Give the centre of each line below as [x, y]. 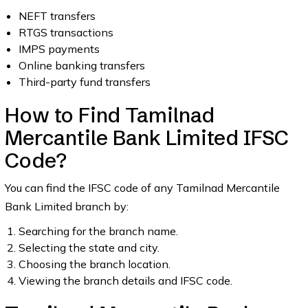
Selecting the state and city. [89, 247]
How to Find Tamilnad [109, 115]
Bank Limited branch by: [66, 206]
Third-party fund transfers [84, 82]
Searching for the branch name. [98, 231]
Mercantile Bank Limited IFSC [146, 138]
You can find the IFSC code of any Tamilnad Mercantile [142, 188]
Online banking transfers [81, 65]
